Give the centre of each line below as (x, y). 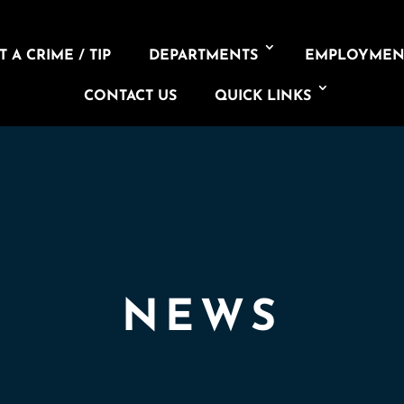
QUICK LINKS (262, 96)
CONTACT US (130, 96)
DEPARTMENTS (204, 56)
